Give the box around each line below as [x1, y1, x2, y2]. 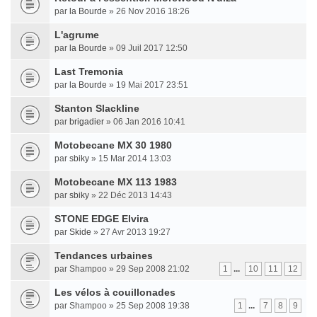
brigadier [69, 117, 104, 127]
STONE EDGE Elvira [54, 213, 149, 224]
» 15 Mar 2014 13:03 [89, 154, 171, 163]
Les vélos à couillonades [54, 287, 175, 298]
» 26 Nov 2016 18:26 [107, 6, 190, 16]
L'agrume [54, 29, 99, 40]
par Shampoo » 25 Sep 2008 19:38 [54, 301, 190, 311]
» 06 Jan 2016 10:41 [104, 117, 185, 127]
